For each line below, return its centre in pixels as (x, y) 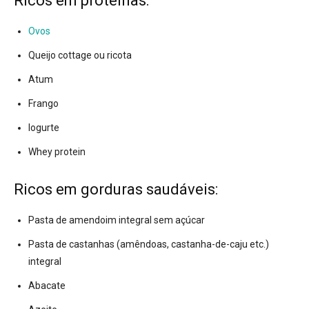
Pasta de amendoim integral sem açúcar (117, 220)
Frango (43, 104)
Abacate (47, 286)
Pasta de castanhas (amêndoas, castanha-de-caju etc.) (149, 245)
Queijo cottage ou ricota (80, 56)
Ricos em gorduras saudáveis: (116, 190)
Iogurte (44, 128)
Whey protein (57, 152)
